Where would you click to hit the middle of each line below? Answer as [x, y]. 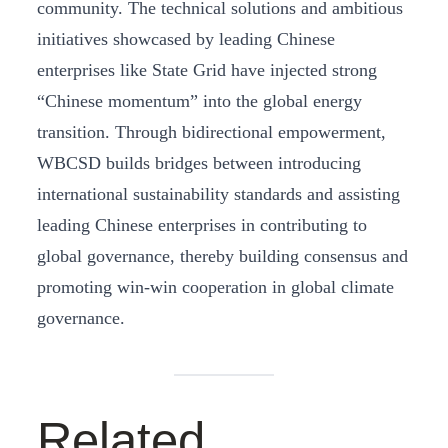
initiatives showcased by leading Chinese [186, 38]
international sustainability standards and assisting [218, 193]
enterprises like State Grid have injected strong [207, 69]
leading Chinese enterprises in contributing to [202, 224]
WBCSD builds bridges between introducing [199, 162]
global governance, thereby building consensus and [222, 255]
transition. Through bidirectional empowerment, [211, 131]
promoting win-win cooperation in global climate [215, 286]
